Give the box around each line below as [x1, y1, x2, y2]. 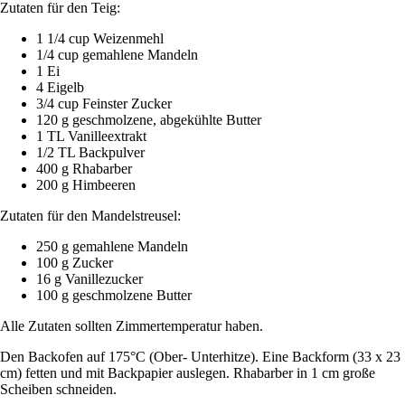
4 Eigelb [36, 80, 84, 96]
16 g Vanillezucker [36, 271, 143, 287]
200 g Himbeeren [36, 177, 136, 193]
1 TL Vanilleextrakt [36, 128, 146, 145]
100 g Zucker [36, 255, 113, 271]
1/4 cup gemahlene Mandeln [36, 47, 198, 63]
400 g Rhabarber [36, 161, 132, 177]
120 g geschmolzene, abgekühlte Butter [36, 112, 261, 128]
